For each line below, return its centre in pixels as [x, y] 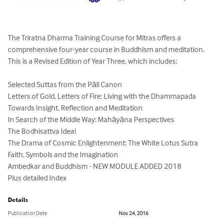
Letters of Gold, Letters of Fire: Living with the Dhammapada [103, 96]
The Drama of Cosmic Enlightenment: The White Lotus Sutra [103, 143]
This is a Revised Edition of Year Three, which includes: [93, 61]
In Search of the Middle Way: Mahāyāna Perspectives [91, 119]
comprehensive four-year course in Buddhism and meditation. [108, 49]
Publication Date [27, 213]
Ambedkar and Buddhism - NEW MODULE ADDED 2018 [95, 166]
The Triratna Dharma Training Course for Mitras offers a [95, 38]
